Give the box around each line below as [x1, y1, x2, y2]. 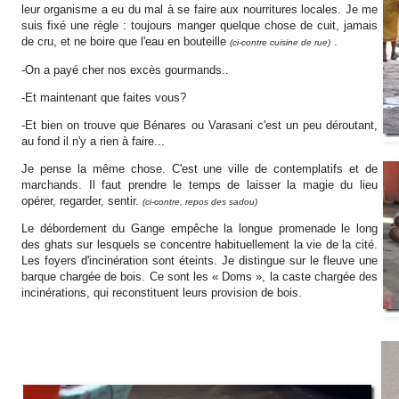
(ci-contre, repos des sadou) [142, 197, 257, 208]
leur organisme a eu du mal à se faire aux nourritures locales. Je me [21, 3, 378, 17]
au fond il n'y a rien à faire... [21, 134, 165, 148]
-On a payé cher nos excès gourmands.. [21, 62, 229, 77]
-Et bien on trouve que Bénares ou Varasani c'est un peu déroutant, [21, 118, 378, 132]
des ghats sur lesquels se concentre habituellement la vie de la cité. [21, 238, 378, 252]
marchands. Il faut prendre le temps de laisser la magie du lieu [21, 178, 378, 192]
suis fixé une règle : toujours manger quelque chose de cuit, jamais [21, 19, 378, 33]
